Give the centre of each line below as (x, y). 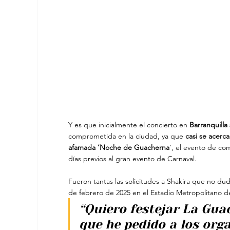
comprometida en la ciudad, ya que (126, 136)
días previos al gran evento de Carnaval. (132, 158)
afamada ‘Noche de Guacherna (119, 147)
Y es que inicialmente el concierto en (129, 124)
